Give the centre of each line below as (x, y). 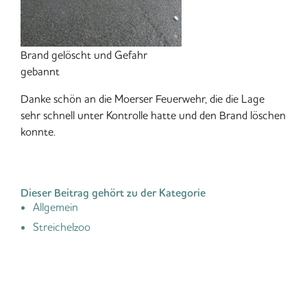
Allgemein (56, 207)
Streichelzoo (62, 226)
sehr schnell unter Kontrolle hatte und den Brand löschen (153, 115)
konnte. (38, 131)
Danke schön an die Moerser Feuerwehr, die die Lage (143, 98)
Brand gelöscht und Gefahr (84, 54)
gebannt (40, 71)
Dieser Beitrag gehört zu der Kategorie (113, 193)
